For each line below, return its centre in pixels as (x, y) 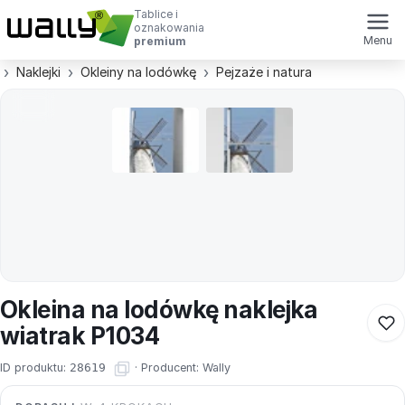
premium (160, 41)
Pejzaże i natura (264, 72)
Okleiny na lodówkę (138, 72)
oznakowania (169, 28)
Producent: (172, 368)
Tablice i (156, 14)
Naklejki (38, 72)
